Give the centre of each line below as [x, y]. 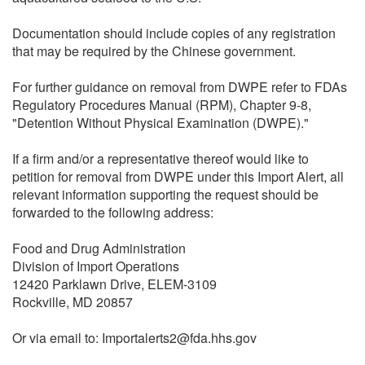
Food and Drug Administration [99, 248]
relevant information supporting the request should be [165, 194]
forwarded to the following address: [113, 212]
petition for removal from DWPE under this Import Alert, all [178, 176]
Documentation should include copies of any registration [174, 33]
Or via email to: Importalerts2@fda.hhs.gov [134, 337]
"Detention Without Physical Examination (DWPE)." [161, 122]
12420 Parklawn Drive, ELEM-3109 [114, 284]
